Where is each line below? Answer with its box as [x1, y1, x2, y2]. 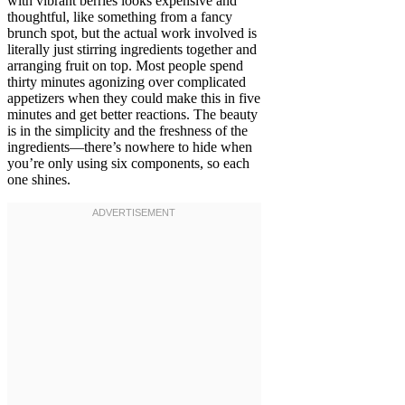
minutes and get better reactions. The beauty [7, 106, 258, 122]
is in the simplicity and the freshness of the [7, 122, 248, 138]
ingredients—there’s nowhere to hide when [7, 138, 252, 155]
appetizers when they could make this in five [7, 89, 260, 106]
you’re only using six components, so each [7, 155, 250, 171]
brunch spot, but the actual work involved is [7, 24, 257, 41]
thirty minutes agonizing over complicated [7, 73, 246, 89]
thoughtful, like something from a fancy [7, 8, 232, 24]
